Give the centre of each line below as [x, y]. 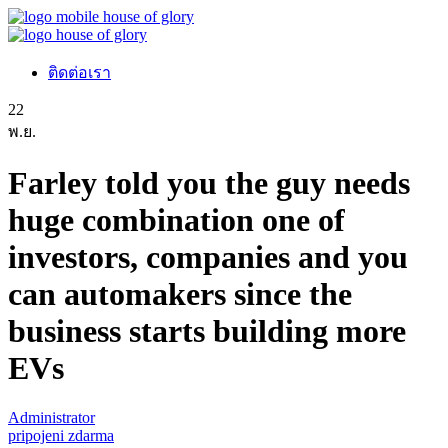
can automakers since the [180, 294]
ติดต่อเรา [79, 72]
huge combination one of [176, 220]
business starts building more [207, 331]
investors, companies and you [208, 257]
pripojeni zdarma [61, 435]
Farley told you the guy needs [209, 183]
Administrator [51, 417]
